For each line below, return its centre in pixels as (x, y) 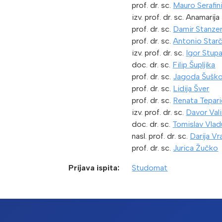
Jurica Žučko (196, 148)
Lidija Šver (191, 89)
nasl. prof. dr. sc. (161, 136)
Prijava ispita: (94, 168)
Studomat (150, 168)
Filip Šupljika (194, 65)
